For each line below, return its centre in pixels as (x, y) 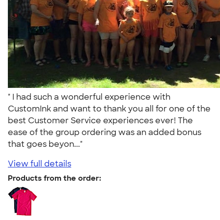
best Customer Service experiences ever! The (100, 120)
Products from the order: (55, 178)
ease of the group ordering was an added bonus (105, 132)
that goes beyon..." (47, 144)
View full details (40, 164)
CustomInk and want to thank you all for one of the (109, 109)
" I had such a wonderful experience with (89, 97)
